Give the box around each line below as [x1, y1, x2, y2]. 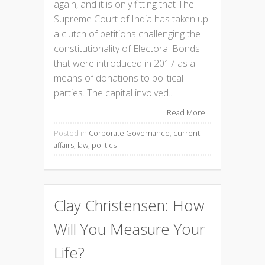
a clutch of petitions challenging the [54, 27, 201, 41]
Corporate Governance [89, 127, 170, 138]
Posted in [54, 127, 89, 138]
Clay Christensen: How [54, 195, 205, 216]
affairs [54, 139, 74, 150]
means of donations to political [54, 72, 183, 85]
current [173, 127, 200, 138]
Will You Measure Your [54, 218, 205, 240]
